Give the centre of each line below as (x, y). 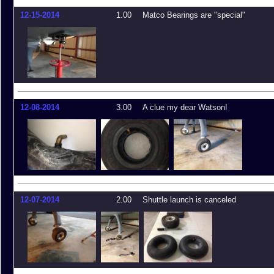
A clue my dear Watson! (185, 107)
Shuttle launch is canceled (189, 200)
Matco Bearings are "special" (194, 15)
